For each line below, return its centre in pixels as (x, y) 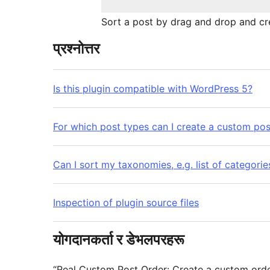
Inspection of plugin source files (126, 203)
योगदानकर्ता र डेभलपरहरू (119, 240)
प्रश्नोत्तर (76, 49)
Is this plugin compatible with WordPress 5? (153, 89)
